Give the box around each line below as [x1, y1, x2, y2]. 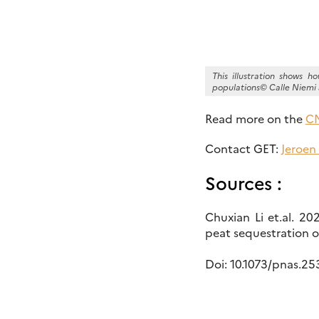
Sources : [204, 170, 282, 195]
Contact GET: [204, 140, 281, 157]
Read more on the [204, 110, 305, 127]
